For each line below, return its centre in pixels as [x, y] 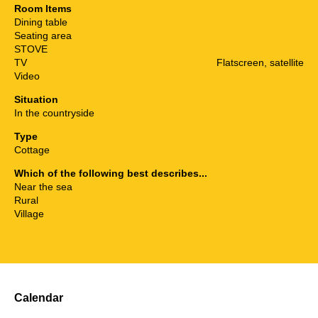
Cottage [32, 150]
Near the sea [43, 187]
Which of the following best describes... [111, 174]
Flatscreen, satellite [260, 63]
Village [29, 214]
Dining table [41, 22]
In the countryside [54, 113]
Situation [36, 100]
